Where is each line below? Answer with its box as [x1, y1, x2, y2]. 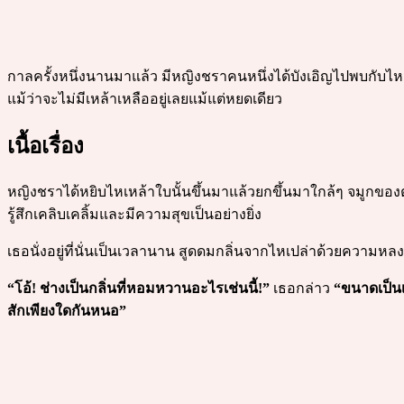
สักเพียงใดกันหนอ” [7, 303, 126, 319]
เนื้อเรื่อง [7, 133, 84, 158]
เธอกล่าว [270, 280, 334, 297]
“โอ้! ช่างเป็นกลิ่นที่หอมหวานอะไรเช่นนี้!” [7, 280, 270, 297]
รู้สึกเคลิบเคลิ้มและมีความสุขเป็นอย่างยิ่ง [7, 207, 262, 223]
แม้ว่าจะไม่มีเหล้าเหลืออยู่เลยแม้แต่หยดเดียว [7, 90, 282, 106]
